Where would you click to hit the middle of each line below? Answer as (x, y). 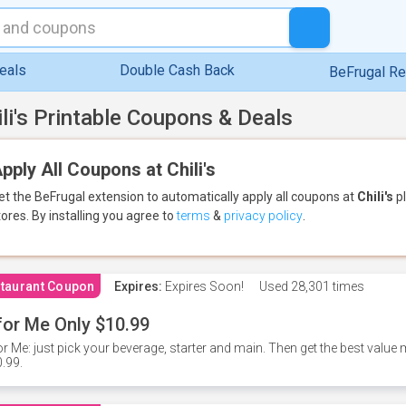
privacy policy (263, 216)
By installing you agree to (104, 216)
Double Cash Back (178, 70)
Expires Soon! (203, 286)
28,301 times (326, 286)
